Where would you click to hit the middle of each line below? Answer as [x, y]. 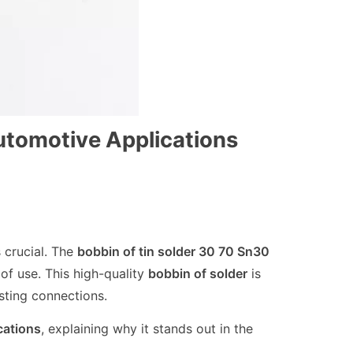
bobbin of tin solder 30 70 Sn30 [173, 251]
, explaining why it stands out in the [147, 328]
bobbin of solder [198, 273]
